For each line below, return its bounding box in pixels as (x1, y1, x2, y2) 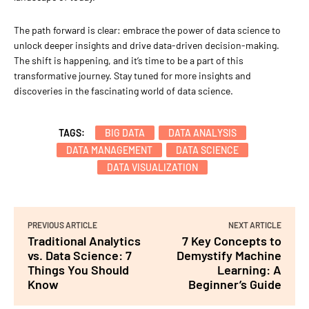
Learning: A (217, 262, 281, 278)
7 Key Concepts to (181, 233, 281, 249)
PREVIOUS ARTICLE (28, 220, 97, 230)
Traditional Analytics (28, 233, 141, 249)
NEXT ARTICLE (228, 220, 281, 230)
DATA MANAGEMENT (66, 144, 152, 157)
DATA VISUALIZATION (107, 161, 198, 174)
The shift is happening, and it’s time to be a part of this (14, 54, 243, 67)
